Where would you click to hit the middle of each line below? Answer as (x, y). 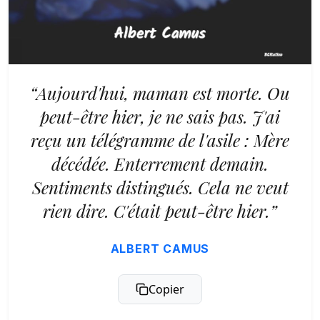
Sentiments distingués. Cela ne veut (160, 187)
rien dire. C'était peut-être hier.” (160, 211)
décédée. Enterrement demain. (160, 164)
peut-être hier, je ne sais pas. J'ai (160, 116)
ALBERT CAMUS (160, 249)
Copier (166, 289)
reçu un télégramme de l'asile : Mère (160, 140)
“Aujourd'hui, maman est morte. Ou (160, 93)
